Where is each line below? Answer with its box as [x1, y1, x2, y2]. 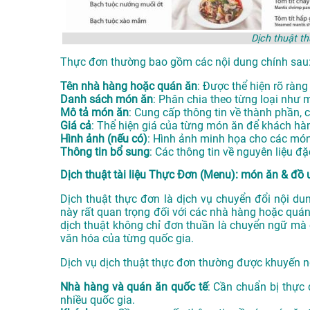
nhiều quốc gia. [60, 293, 135, 307]
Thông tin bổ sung [60, 145, 149, 159]
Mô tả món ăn [60, 106, 129, 120]
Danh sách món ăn [60, 93, 153, 107]
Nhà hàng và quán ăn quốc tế [60, 280, 208, 293]
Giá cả [60, 119, 91, 133]
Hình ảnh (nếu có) [60, 132, 147, 146]
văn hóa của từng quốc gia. [60, 231, 194, 245]
